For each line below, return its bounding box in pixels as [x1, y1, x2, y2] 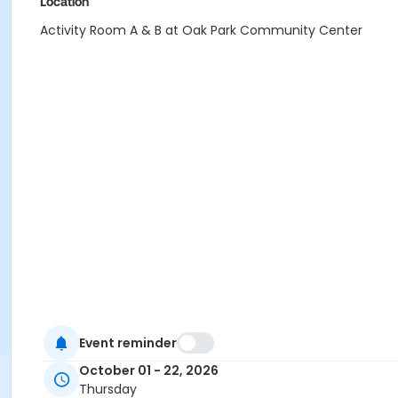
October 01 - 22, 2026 [79, 362, 219, 380]
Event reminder [79, 333, 177, 352]
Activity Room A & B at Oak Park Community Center [40, 21, 362, 39]
